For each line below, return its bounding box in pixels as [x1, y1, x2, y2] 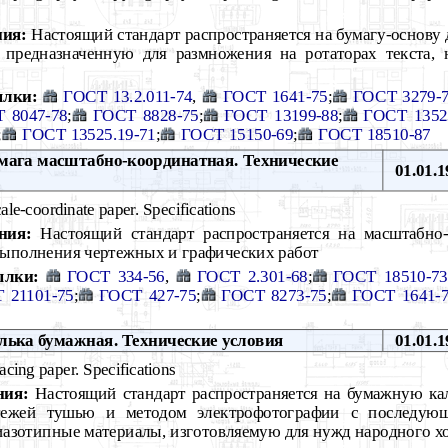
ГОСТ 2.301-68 [196, 266, 308, 285]
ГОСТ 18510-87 [318, 124, 431, 143]
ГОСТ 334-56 [66, 266, 165, 285]
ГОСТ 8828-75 [92, 106, 199, 124]
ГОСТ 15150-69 [180, 124, 294, 143]
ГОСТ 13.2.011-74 [63, 87, 193, 105]
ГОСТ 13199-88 [223, 106, 339, 124]
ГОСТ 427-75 [98, 285, 196, 304]
